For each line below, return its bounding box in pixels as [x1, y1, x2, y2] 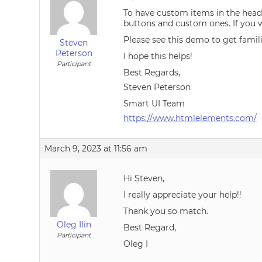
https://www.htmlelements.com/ [123, 113, 257, 123]
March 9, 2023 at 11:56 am [44, 143, 148, 154]
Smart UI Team [123, 98, 185, 109]
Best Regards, [123, 67, 181, 78]
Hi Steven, [123, 173, 165, 184]
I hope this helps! [123, 51, 193, 61]
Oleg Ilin [56, 219, 91, 230]
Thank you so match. [123, 206, 209, 216]
